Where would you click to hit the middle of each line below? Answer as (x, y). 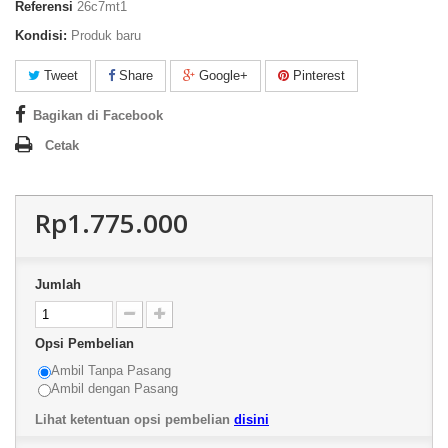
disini (251, 419)
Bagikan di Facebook (98, 115)
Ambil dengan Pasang (114, 388)
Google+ (221, 75)
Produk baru (106, 35)
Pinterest (317, 75)
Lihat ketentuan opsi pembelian (134, 419)
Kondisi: (41, 35)
